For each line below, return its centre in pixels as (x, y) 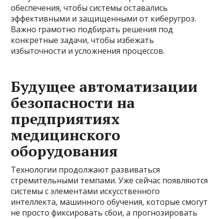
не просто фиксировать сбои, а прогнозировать (104, 212)
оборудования (65, 151)
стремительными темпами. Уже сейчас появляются (109, 180)
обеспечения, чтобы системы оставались (89, 8)
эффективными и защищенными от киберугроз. (104, 18)
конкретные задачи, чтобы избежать (83, 40)
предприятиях (66, 119)
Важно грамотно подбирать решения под (92, 29)
